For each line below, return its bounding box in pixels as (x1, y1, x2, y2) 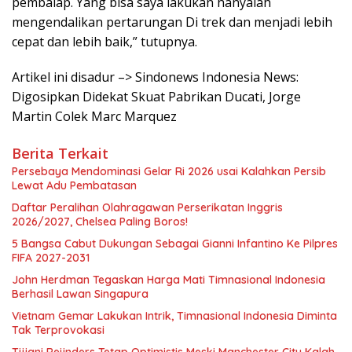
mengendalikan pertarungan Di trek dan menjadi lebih (12, 13, 332, 31)
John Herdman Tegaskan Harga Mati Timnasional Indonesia (12, 273, 325, 287)
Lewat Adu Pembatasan (12, 178, 137, 192)
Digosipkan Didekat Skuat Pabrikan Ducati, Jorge (12, 88, 301, 105)
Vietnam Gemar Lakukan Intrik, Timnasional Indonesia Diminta (12, 309, 337, 323)
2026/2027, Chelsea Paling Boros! (12, 214, 188, 229)
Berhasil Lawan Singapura (12, 287, 148, 301)
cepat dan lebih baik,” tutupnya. (12, 33, 197, 50)
